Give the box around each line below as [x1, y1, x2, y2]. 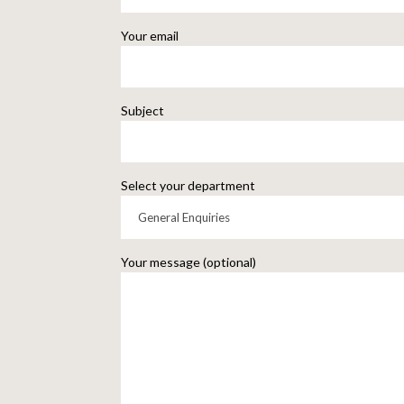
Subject [121, 102, 165, 118]
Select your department [121, 177, 256, 193]
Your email [121, 27, 179, 43]
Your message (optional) [121, 253, 257, 270]
